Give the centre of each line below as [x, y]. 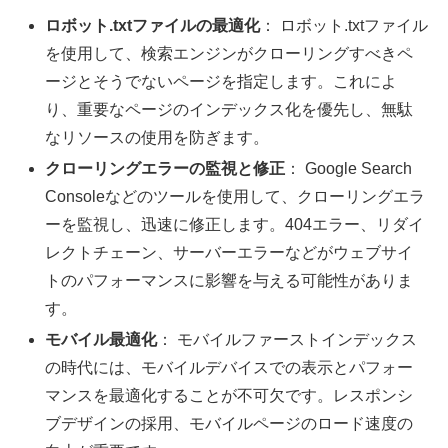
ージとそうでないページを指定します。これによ [221, 81]
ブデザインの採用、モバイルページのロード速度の [229, 423]
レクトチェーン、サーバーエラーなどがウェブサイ [229, 252]
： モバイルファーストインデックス [287, 339]
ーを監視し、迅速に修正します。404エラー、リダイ [235, 224]
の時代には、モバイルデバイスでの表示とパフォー [229, 367]
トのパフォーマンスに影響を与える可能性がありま [229, 280]
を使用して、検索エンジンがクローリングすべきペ [229, 53]
